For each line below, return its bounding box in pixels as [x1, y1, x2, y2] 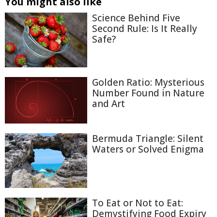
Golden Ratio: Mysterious [92, 76, 204, 89]
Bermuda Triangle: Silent [92, 132, 203, 145]
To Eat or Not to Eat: [92, 197, 183, 210]
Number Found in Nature [92, 87, 204, 100]
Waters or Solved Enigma [92, 143, 204, 156]
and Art [92, 97, 125, 110]
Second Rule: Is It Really [92, 22, 197, 35]
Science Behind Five [92, 12, 180, 24]
